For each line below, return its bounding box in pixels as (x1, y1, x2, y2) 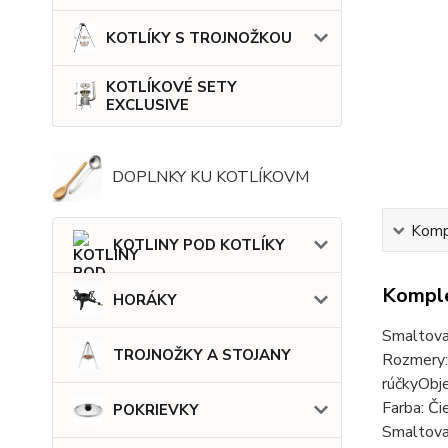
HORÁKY (113, 290, 177, 311)
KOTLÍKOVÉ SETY (105, 77, 237, 98)
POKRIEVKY (113, 400, 199, 421)
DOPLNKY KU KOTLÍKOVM (112, 166, 309, 189)
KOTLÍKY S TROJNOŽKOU (105, 28, 292, 49)
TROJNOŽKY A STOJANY (113, 345, 291, 366)
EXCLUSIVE (105, 95, 189, 116)
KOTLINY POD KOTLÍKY (113, 235, 285, 256)
